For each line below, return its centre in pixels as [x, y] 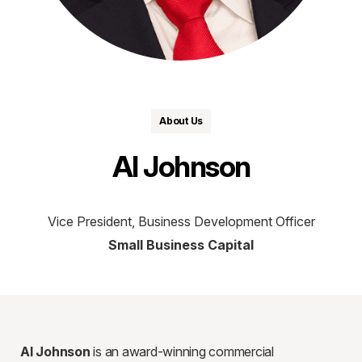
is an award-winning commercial [182, 351]
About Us [181, 121]
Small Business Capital [181, 245]
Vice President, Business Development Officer [181, 221]
